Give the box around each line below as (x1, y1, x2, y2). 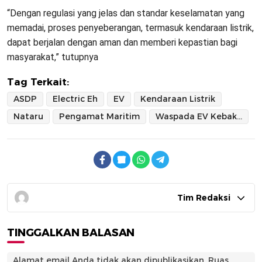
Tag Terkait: (7, 76, 69, 88)
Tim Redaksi (177, 192, 230, 204)
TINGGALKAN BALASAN (7, 226, 135, 240)
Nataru (13, 111, 43, 122)
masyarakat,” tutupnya (7, 51, 98, 63)
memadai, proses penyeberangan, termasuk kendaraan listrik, (7, 22, 254, 34)
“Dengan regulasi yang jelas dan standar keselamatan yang (7, 8, 244, 19)
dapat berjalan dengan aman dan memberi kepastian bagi (7, 37, 237, 49)
